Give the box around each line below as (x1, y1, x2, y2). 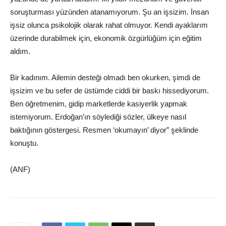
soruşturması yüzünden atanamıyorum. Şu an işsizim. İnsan (10, 8, 209, 17)
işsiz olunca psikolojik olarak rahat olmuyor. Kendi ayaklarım (10, 21, 208, 30)
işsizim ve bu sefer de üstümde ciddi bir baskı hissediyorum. (10, 86, 209, 95)
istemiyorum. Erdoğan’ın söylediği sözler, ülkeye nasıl (10, 112, 186, 122)
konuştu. (10, 139, 38, 148)
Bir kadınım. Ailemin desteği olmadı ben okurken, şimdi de (10, 73, 200, 82)
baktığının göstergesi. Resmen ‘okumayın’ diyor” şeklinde (10, 126, 198, 135)
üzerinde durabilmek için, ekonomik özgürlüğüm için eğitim (10, 34, 202, 43)
